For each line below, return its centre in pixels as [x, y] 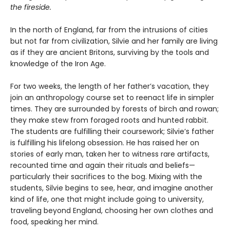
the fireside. [31, 7]
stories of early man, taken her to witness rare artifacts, [110, 154]
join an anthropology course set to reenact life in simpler [112, 98]
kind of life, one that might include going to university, [107, 199]
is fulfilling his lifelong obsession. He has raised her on [105, 143]
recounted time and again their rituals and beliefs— [103, 166]
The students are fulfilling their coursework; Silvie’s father [112, 132]
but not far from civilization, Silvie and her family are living [114, 41]
